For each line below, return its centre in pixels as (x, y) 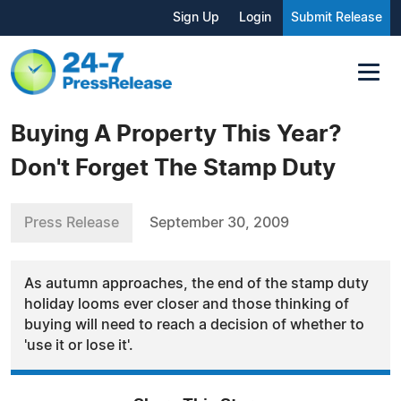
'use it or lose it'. (79, 345)
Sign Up (196, 18)
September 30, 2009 (219, 222)
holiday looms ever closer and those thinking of (187, 304)
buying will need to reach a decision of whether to (194, 324)
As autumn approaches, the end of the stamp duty (196, 283)
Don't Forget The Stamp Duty (173, 168)
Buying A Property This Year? (176, 134)
